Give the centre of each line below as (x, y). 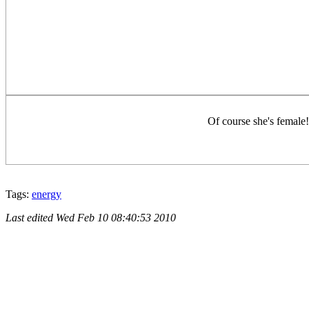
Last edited (31, 218)
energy (47, 195)
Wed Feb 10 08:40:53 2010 (116, 218)
